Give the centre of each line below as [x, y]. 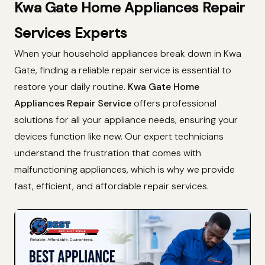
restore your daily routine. [71, 87]
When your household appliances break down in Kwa [128, 54]
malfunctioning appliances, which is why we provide [125, 170]
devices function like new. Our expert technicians [119, 137]
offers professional [174, 104]
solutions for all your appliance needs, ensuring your [126, 120]
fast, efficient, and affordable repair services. [112, 186]
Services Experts [71, 33]
